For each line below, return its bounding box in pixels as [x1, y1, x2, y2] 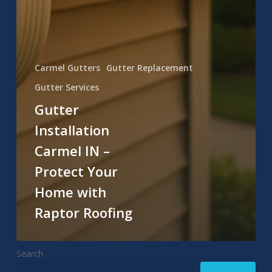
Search [16, 247, 43, 259]
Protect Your [34, 161, 118, 180]
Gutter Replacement [106, 61, 193, 73]
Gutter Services [34, 81, 99, 93]
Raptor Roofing [34, 203, 132, 222]
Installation [34, 120, 109, 139]
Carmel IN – [34, 141, 110, 160]
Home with [34, 182, 106, 201]
